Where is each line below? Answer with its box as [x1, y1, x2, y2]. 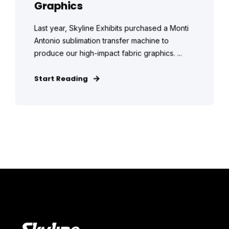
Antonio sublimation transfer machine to [34, 36, 169, 45]
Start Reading [34, 74, 88, 84]
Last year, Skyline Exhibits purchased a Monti [34, 24, 189, 33]
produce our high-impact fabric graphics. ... [34, 49, 182, 58]
